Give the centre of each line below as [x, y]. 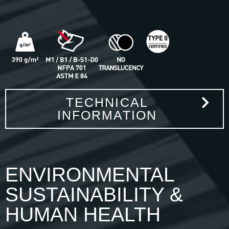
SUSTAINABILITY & [94, 194]
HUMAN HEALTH [83, 214]
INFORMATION [107, 115]
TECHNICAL [107, 102]
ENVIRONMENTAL [90, 174]
